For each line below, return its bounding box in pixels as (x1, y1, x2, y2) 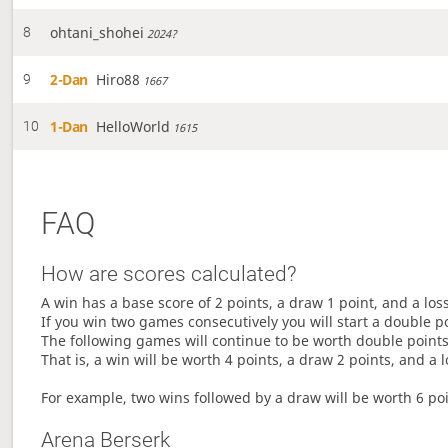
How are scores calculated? (41, 262, 298, 287)
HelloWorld (96, 117, 171, 137)
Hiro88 (96, 70, 141, 90)
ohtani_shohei (50, 23, 145, 43)
